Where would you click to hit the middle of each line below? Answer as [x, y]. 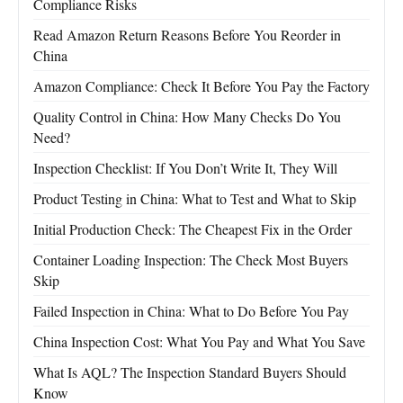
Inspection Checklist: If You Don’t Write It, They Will [185, 168]
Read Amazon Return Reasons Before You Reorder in [187, 35]
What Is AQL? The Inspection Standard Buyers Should [190, 372]
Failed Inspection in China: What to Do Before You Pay [191, 311]
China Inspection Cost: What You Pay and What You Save [199, 342]
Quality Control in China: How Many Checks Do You [187, 117]
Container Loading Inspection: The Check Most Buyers [191, 260]
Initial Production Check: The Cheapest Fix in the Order [193, 229]
